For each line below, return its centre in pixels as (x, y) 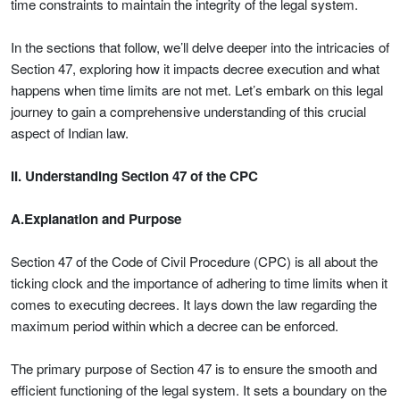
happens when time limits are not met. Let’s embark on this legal (197, 90)
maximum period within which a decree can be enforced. (175, 325)
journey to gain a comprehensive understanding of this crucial (188, 111)
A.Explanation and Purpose (96, 219)
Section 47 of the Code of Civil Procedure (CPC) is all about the (194, 261)
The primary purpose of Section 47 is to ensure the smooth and (194, 368)
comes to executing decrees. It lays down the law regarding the (194, 304)
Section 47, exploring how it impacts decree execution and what (195, 68)
